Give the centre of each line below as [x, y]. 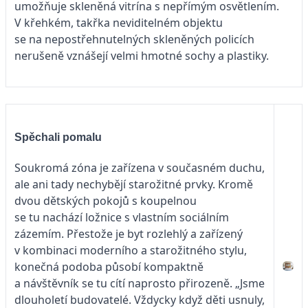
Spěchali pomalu [58, 137]
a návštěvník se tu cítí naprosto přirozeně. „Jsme [140, 283]
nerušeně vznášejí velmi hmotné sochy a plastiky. [142, 56]
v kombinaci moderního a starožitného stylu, [131, 250]
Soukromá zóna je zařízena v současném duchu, [140, 167]
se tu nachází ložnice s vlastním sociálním [122, 217]
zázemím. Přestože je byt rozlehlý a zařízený [129, 233]
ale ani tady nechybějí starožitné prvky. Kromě [134, 184]
